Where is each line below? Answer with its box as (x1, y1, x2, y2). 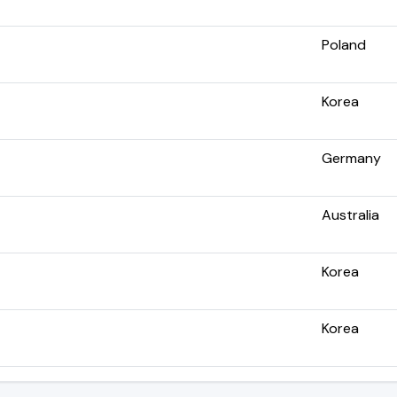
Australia (322, 205, 379, 224)
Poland (322, 35, 366, 54)
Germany (322, 148, 381, 167)
